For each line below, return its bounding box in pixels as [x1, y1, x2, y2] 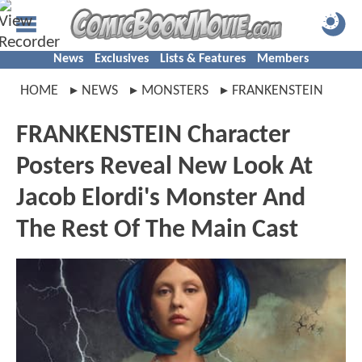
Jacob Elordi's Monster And [16, 186, 305, 212]
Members [257, 53, 309, 65]
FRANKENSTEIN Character [16, 123, 290, 149]
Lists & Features [160, 53, 246, 65]
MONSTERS [141, 83, 208, 99]
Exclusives [95, 53, 149, 65]
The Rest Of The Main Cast [16, 217, 298, 243]
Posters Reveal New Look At [16, 154, 313, 180]
